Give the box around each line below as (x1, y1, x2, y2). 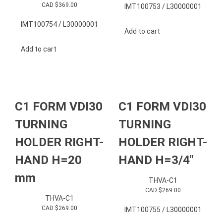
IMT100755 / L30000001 (124, 205, 202, 214)
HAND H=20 (15, 153, 82, 167)
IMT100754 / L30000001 (20, 20, 98, 29)
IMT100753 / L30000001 (124, 2, 202, 11)
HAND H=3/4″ (118, 153, 194, 167)
